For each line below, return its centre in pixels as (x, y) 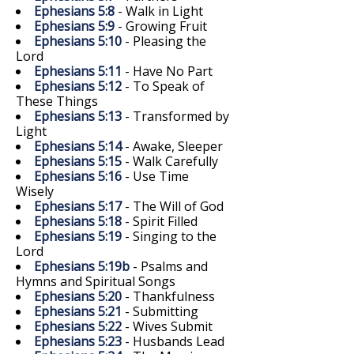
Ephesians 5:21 (78, 311)
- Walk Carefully (170, 161)
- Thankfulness (168, 296)
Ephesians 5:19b (82, 266)
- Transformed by (175, 116)
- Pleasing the (164, 41)
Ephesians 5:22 (78, 326)
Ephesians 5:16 (78, 176)
